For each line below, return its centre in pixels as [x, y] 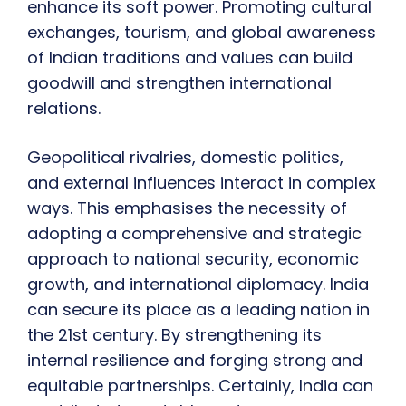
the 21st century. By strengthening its [174, 335]
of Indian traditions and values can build [190, 58]
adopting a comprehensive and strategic [194, 234]
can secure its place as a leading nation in [198, 310]
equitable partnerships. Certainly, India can [200, 386]
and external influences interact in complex [202, 183]
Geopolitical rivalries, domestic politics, [185, 158]
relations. [64, 109]
